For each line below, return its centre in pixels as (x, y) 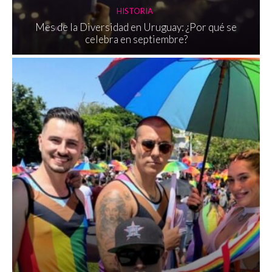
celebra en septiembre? (136, 39)
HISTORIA (134, 11)
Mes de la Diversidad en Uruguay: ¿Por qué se (136, 27)
